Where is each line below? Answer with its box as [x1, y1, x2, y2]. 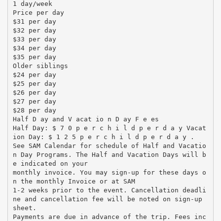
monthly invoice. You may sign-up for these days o [12, 168, 206, 176]
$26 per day [12, 88, 56, 96]
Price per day [12, 8, 64, 16]
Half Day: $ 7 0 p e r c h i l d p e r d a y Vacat [12, 124, 206, 132]
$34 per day [12, 44, 56, 52]
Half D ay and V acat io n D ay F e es [12, 115, 159, 123]
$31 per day [12, 17, 56, 25]
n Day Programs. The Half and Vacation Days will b [12, 150, 206, 158]
